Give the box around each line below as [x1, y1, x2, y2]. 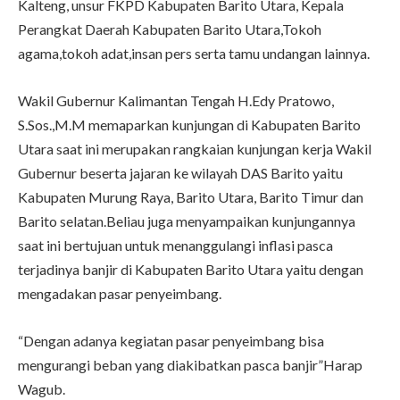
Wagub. [18, 380, 65, 398]
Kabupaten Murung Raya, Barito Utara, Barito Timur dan [18, 188, 363, 206]
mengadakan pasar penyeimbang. [18, 285, 221, 303]
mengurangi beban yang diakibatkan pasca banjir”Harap [18, 356, 362, 374]
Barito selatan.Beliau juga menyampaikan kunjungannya [18, 212, 355, 230]
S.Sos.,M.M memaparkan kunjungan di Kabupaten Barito [18, 116, 361, 134]
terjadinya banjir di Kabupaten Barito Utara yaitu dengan [18, 261, 363, 279]
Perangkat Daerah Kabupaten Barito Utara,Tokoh [18, 21, 321, 38]
